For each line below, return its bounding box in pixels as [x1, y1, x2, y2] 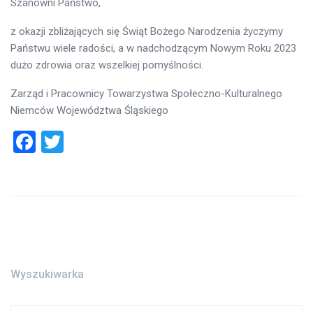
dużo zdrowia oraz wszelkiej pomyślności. [10, 58, 203, 71]
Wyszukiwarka [10, 267, 84, 281]
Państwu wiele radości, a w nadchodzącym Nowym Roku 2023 [10, 41, 296, 54]
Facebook [36, 128, 129, 155]
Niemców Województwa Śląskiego [10, 103, 168, 117]
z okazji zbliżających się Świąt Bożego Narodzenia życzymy [10, 24, 283, 38]
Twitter [64, 128, 132, 155]
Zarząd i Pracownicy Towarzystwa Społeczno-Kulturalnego [10, 87, 282, 100]
